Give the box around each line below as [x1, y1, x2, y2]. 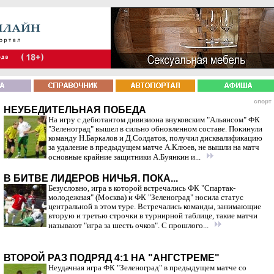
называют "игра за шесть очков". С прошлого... [48, 221, 210, 230]
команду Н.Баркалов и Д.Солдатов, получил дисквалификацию [48, 134, 262, 143]
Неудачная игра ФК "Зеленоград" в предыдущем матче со [48, 264, 246, 272]
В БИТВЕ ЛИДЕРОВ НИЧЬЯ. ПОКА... [4, 173, 178, 183]
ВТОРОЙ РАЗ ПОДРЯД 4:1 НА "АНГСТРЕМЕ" [4, 253, 220, 263]
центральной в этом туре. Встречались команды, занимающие [48, 202, 261, 211]
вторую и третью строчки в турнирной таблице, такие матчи [48, 212, 257, 220]
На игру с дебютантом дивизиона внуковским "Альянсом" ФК [48, 116, 260, 124]
